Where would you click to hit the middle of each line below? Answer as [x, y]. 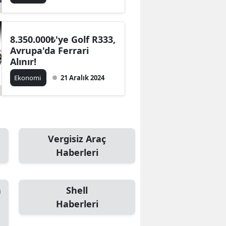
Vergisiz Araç [77, 139]
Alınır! [23, 62]
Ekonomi [29, 78]
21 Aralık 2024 [83, 78]
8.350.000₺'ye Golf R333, [63, 39]
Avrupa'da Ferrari [50, 50]
